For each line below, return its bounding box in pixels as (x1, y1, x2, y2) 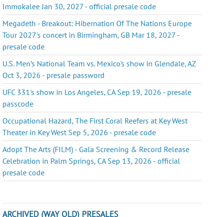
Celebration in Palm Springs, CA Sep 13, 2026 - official (2, 155, 181, 166)
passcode (2, 98, 34, 108)
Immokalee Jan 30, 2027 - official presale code (2, 1, 156, 11)
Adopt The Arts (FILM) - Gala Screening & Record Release (2, 144, 190, 154)
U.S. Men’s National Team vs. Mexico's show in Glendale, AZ (2, 58, 196, 68)
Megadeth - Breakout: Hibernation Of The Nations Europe (2, 18, 192, 28)
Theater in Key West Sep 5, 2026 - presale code (2, 127, 156, 137)
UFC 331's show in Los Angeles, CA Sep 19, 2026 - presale (2, 87, 192, 97)
